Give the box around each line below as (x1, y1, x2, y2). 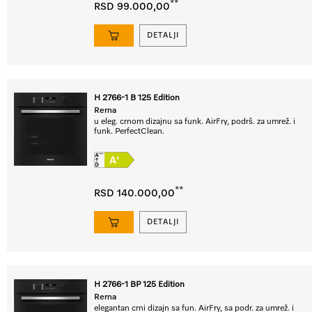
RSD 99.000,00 (94, 1, 170, 12)
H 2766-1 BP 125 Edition (94, 281, 185, 289)
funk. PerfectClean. (94, 127, 164, 136)
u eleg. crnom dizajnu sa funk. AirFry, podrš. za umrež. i (94, 118, 295, 126)
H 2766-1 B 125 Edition (94, 94, 180, 102)
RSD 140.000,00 (94, 188, 175, 198)
